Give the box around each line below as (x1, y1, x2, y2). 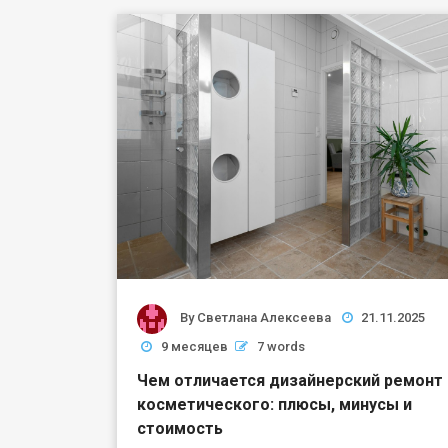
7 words (257, 338, 305, 354)
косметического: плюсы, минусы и (137, 394, 412, 414)
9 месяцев (161, 338, 228, 354)
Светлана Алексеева (197, 310, 331, 326)
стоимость (137, 418, 223, 438)
